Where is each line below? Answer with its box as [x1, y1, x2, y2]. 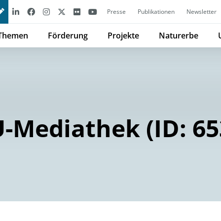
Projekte [108, 30, 139, 41]
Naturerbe [159, 30, 198, 41]
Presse [107, 7, 126, 16]
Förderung [48, 30, 88, 41]
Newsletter [186, 7, 217, 16]
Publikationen [138, 7, 175, 16]
